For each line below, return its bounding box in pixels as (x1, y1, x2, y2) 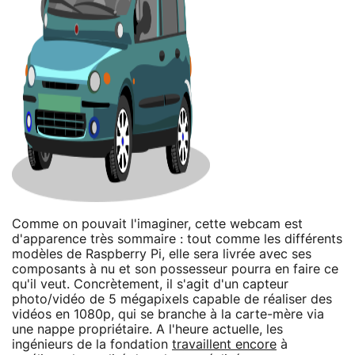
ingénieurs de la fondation (12, 338, 172, 351)
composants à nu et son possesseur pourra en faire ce (12, 262, 338, 276)
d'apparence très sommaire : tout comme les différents (12, 232, 342, 246)
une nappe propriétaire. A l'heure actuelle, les (12, 323, 283, 336)
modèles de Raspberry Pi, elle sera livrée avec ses (12, 247, 311, 261)
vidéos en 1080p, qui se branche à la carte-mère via (12, 307, 324, 321)
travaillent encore (172, 338, 277, 351)
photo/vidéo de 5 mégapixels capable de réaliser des (12, 292, 332, 306)
